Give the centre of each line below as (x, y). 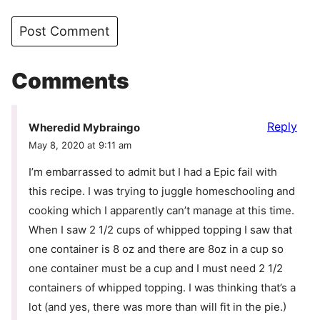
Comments (70, 81)
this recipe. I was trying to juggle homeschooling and (162, 191)
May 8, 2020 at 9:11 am (80, 145)
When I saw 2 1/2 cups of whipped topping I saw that (160, 229)
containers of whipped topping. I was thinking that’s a (162, 287)
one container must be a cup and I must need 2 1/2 (156, 268)
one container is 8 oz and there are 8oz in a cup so (156, 249)
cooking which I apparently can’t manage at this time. (161, 210)
